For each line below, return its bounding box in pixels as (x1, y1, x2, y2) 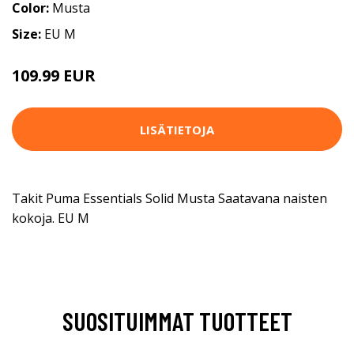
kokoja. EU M (12, 209, 89, 228)
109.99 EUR (12, 65, 96, 87)
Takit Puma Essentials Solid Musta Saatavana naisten (12, 190, 327, 208)
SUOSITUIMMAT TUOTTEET (62, 306, 292, 337)
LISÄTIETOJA (140, 121, 214, 137)
